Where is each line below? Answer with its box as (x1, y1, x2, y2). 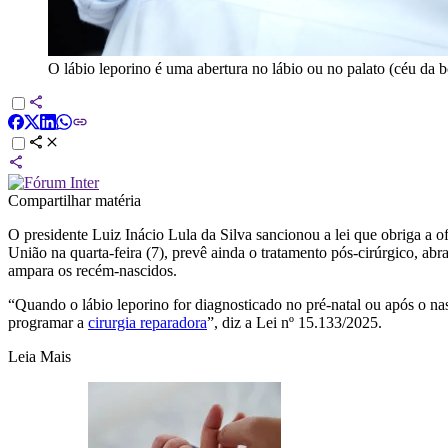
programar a (8, 313, 88, 331)
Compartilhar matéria (8, 191, 141, 209)
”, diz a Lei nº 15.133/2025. (207, 313, 382, 331)
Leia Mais (8, 347, 71, 365)
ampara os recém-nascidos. (8, 261, 177, 279)
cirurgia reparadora (88, 313, 207, 331)
